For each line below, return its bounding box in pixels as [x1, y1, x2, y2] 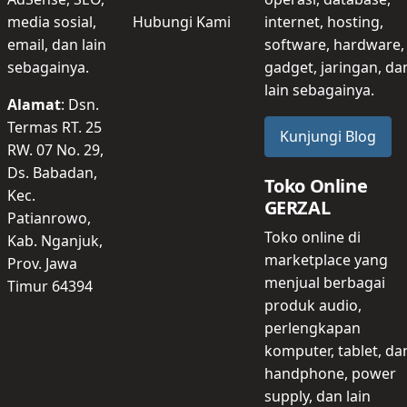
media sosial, [7, 11, 96, 32]
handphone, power [263, 363, 396, 384]
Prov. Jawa [7, 253, 77, 273]
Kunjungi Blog [279, 126, 376, 147]
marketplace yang [263, 250, 388, 271]
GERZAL [263, 195, 331, 221]
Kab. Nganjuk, [7, 230, 103, 251]
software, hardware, [263, 34, 404, 55]
